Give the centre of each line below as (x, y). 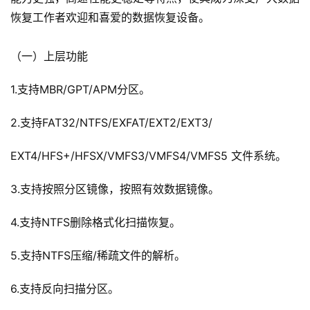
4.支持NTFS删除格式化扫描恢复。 (95, 222)
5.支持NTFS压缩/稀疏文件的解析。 (98, 256)
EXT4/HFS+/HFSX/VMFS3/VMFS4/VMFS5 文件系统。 (148, 156)
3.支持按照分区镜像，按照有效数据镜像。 (115, 189)
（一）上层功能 (49, 56)
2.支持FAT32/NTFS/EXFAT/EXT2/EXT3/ (111, 123)
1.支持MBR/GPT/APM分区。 (80, 90)
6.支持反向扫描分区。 (65, 289)
